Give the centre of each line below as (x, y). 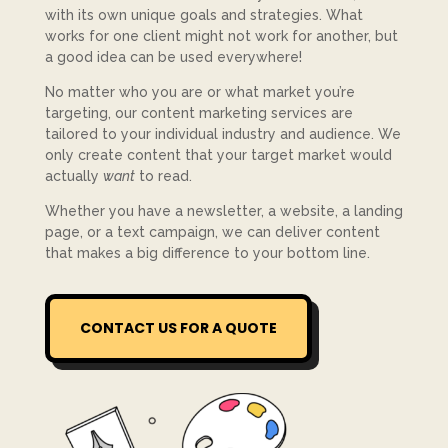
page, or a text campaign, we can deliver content (212, 232)
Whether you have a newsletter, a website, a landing (223, 211)
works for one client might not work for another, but (221, 36)
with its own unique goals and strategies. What (203, 15)
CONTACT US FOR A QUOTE (178, 328)
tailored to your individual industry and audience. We (222, 134)
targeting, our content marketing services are (198, 113)
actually (73, 176)
